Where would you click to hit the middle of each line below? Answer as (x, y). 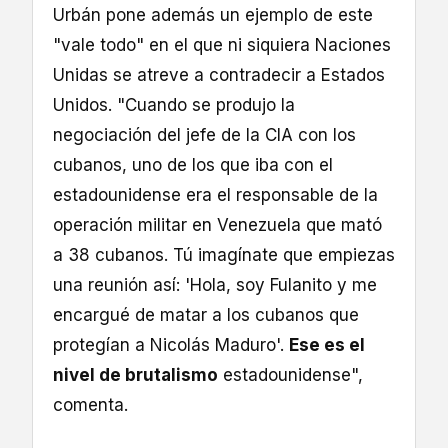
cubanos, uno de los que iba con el (193, 164)
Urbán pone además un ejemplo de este (213, 14)
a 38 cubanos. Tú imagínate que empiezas (224, 254)
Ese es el (327, 344)
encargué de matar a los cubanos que (206, 314)
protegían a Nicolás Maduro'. (171, 344)
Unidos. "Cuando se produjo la (174, 104)
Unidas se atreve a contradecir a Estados (219, 74)
